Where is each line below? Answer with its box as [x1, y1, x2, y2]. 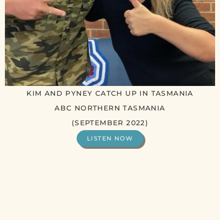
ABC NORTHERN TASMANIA [55, 104, 165, 113]
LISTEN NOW [87, 135, 133, 142]
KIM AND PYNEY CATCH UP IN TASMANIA [27, 89, 193, 98]
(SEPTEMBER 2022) [71, 118, 149, 128]
